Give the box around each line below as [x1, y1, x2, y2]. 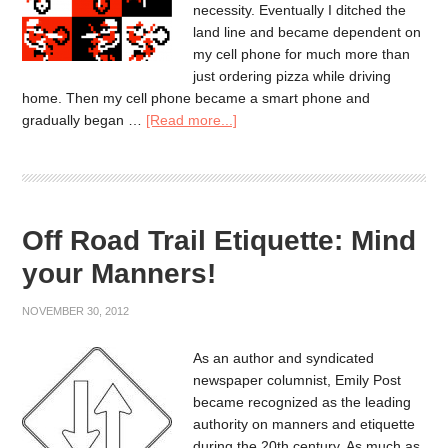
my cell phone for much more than [193, 45, 411, 62]
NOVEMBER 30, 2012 [22, 304, 130, 317]
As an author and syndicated [193, 349, 375, 366]
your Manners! [22, 257, 217, 289]
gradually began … [22, 111, 147, 128]
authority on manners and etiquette [193, 415, 416, 432]
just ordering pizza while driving [193, 67, 392, 84]
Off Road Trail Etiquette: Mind [22, 224, 417, 256]
